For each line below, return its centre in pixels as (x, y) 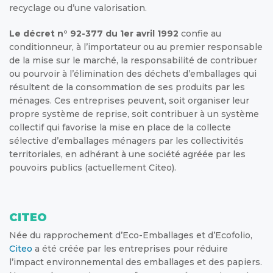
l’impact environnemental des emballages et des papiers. (136, 262)
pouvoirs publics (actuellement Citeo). (93, 167)
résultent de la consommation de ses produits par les (127, 87)
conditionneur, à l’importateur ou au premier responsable (136, 47)
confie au (200, 33)
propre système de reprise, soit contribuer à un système (134, 114)
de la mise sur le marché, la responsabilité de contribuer (133, 60)
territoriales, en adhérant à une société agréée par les (127, 154)
